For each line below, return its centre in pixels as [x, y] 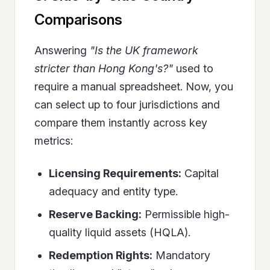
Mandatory [181, 256]
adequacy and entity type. [113, 192]
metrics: [54, 141]
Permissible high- [186, 215]
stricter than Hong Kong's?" [104, 69]
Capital [200, 174]
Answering [62, 51]
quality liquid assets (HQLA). [120, 233]
